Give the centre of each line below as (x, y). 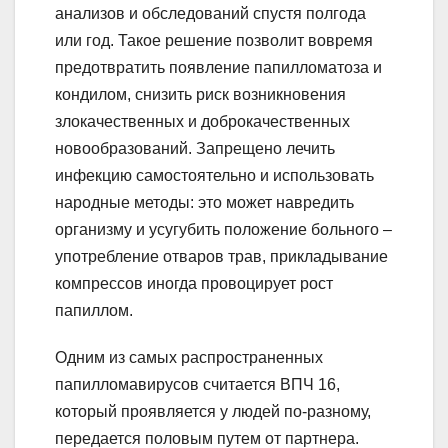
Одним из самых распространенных (189, 358)
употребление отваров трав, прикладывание (221, 257)
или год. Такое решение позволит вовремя (214, 41)
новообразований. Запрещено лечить (195, 149)
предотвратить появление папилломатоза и (218, 68)
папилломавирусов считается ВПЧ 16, (197, 385)
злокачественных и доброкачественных (202, 122)
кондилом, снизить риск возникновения (200, 95)
